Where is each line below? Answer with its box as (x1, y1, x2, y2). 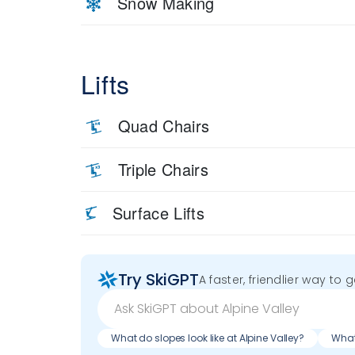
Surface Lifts (112, 200, 204, 224)
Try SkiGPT (117, 269, 199, 292)
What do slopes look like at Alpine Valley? (111, 331, 304, 345)
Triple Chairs (117, 157, 209, 181)
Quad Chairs (117, 113, 210, 137)
